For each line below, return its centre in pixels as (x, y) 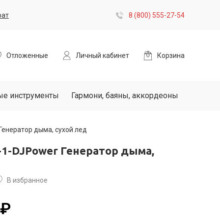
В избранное (27, 180)
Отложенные (27, 55)
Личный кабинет (102, 55)
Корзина (171, 55)
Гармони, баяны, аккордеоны (125, 96)
